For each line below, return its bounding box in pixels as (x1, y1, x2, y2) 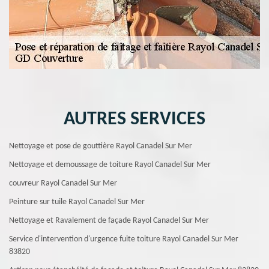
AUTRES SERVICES (64, 110, 205, 129)
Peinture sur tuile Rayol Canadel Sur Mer (9, 198, 145, 207)
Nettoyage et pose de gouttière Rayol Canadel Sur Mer (9, 142, 192, 151)
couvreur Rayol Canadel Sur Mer (9, 179, 117, 188)
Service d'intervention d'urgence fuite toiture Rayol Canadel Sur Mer (9, 235, 238, 244)
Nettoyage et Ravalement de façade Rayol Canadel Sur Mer (9, 216, 209, 225)
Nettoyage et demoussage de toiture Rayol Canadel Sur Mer (9, 160, 211, 169)
